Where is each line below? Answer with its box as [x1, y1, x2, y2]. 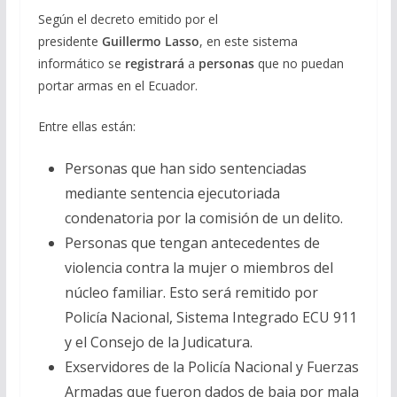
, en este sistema [198, 32, 298, 50]
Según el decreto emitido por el [37, 10, 218, 27]
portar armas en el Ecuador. [37, 76, 198, 94]
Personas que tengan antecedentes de [64, 232, 320, 253]
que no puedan [253, 54, 344, 72]
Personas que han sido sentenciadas [64, 158, 307, 178]
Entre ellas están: [37, 117, 136, 135]
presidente [37, 32, 102, 50]
